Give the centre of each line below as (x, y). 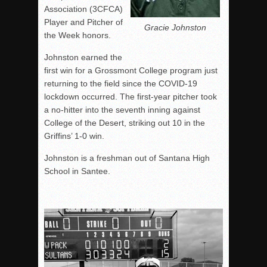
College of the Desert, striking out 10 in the (125, 122)
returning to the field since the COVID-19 (121, 83)
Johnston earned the (83, 57)
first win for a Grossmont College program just (131, 70)
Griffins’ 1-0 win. (74, 136)
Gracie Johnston (175, 27)
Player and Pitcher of (83, 22)
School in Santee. (77, 171)
